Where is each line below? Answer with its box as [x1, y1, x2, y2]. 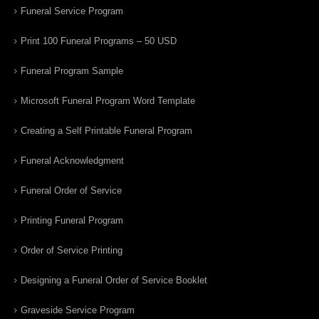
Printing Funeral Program [21, 215, 123, 226]
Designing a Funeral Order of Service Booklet [21, 275, 207, 286]
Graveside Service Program [21, 305, 135, 316]
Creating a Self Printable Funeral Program [21, 125, 192, 137]
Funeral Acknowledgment [21, 155, 124, 167]
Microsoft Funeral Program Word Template [21, 95, 195, 107]
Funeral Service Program [21, 6, 123, 17]
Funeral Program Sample [21, 66, 123, 77]
